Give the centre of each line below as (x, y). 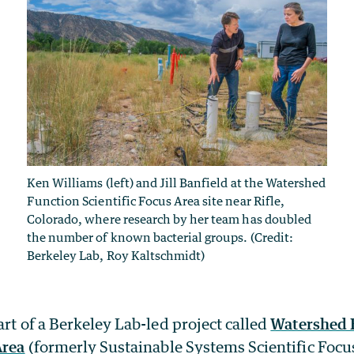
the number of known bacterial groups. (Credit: (160, 237)
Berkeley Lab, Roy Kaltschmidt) (116, 255)
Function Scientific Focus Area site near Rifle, (156, 200)
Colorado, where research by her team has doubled (169, 218)
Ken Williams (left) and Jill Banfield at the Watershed (177, 182)
